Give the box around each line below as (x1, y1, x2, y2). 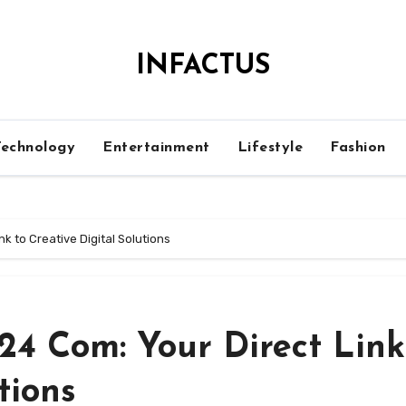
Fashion (330, 140, 386, 155)
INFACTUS (135, 53, 270, 81)
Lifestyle (237, 140, 304, 155)
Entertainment (102, 140, 210, 155)
